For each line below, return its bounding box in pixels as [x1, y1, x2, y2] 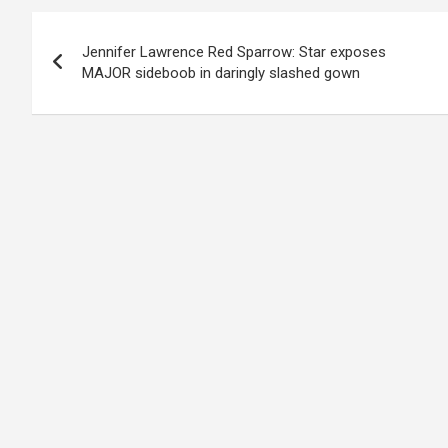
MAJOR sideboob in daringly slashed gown [82, 64, 360, 82]
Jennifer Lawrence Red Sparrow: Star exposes [82, 43, 386, 61]
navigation [31, 54, 178, 90]
